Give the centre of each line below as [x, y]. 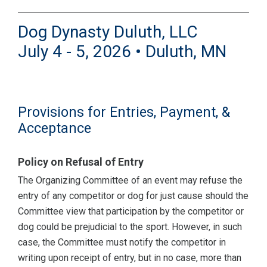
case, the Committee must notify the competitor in [122, 243]
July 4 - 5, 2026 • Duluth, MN [122, 52]
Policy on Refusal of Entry [81, 162]
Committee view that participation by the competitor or [131, 212]
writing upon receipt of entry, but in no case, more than [130, 258]
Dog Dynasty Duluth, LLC [108, 32]
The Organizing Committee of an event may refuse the [130, 181]
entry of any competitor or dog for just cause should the [133, 196]
